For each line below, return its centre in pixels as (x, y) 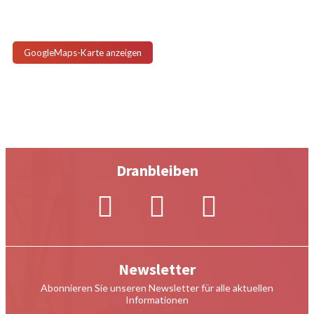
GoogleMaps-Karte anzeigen (83, 53)
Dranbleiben (157, 171)
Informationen (157, 300)
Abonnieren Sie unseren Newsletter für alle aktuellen (157, 288)
